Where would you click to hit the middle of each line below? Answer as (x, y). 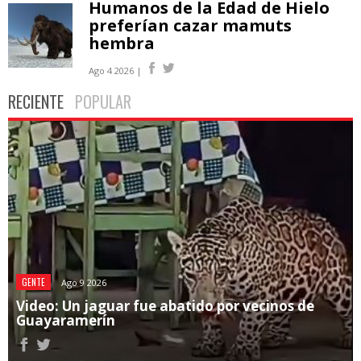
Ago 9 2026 (84, 283)
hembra (122, 44)
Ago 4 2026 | (115, 71)
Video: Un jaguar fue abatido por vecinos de (165, 306)
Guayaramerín (66, 321)
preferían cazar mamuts (190, 26)
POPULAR (103, 102)
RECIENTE (36, 102)
